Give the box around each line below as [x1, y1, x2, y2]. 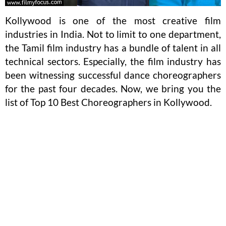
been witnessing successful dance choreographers [5, 69, 221, 81]
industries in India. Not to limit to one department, [5, 28, 221, 40]
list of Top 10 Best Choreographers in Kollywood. [5, 96, 212, 108]
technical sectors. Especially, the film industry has [5, 55, 221, 67]
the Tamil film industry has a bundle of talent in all [5, 41, 221, 53]
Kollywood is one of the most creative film [5, 14, 221, 26]
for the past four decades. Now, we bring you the [5, 82, 221, 94]
